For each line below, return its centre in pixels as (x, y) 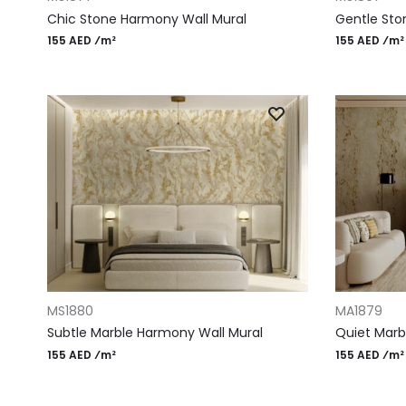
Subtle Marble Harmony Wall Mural (155, 333)
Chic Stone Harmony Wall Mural (147, 19)
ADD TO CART (85, 296)
